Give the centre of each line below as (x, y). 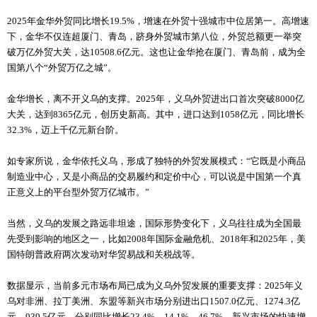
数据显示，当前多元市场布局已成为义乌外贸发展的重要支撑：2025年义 (155, 286)
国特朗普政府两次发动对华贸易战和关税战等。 (104, 255)
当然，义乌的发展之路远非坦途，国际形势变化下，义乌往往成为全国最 (154, 224)
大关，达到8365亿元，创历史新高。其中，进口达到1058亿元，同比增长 (156, 115)
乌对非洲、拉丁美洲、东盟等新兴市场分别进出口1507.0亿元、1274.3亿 (154, 301)
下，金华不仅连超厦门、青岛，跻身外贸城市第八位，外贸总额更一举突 (154, 37)
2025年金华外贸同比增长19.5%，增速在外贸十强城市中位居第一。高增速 (158, 21)
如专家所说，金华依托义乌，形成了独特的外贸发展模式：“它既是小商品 (156, 161)
